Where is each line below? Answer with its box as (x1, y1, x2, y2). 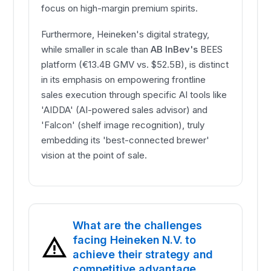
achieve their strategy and (73, 248, 214, 261)
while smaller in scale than (41, 44, 151, 56)
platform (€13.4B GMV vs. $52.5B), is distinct (41, 59, 229, 71)
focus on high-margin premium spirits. (41, 2, 198, 15)
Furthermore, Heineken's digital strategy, (41, 28, 210, 41)
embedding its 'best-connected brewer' (41, 134, 210, 146)
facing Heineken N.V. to (73, 233, 196, 247)
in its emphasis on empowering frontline (41, 74, 206, 86)
